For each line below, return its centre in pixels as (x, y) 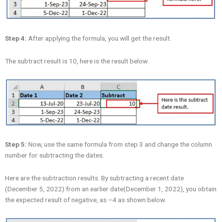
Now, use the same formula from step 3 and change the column (119, 144)
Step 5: (16, 144)
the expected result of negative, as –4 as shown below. (85, 199)
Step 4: (16, 38)
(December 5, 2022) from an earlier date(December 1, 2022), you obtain (111, 189)
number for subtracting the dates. (55, 155)
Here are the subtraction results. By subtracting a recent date (94, 178)
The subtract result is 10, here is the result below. (77, 61)
